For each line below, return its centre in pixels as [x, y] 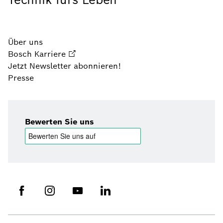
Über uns [25, 42]
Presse [21, 78]
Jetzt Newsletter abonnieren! [64, 66]
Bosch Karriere [37, 54]
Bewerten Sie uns [59, 122]
